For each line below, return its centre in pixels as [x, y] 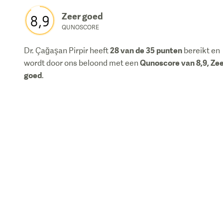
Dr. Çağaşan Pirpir [56, 51]
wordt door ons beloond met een [82, 63]
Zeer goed [82, 16]
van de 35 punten [151, 50]
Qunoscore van [168, 63]
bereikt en [201, 51]
